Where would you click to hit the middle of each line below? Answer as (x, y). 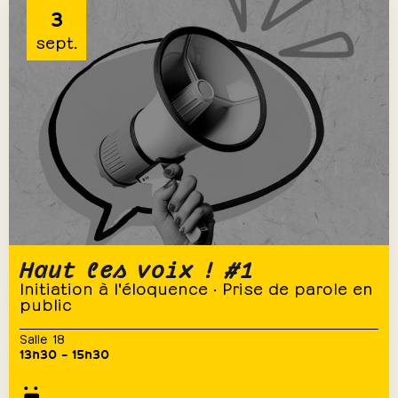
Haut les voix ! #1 (137, 268)
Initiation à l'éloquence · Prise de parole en (196, 287)
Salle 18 (42, 338)
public (46, 303)
